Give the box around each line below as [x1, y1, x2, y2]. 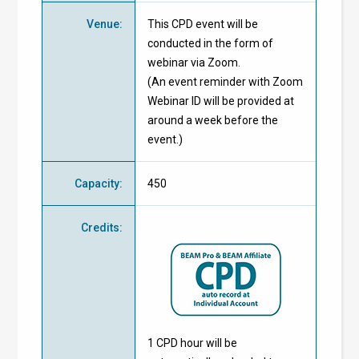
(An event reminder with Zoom [147, 75, 304, 88]
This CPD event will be [147, 17, 259, 30]
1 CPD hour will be [147, 336, 238, 349]
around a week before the [147, 113, 279, 127]
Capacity [75, 176, 120, 190]
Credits [81, 220, 120, 234]
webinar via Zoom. [147, 55, 241, 69]
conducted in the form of [147, 36, 274, 50]
